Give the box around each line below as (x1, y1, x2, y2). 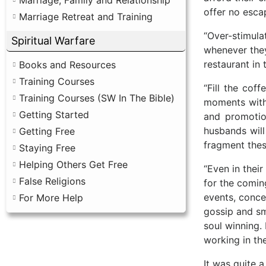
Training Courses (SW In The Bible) (19, 91, 175, 104)
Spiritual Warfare (11, 34, 95, 47)
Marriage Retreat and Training (19, 10, 153, 23)
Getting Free (19, 125, 75, 137)
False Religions (19, 175, 85, 187)
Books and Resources (19, 58, 116, 71)
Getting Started (19, 108, 89, 121)
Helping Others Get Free (19, 158, 128, 170)
